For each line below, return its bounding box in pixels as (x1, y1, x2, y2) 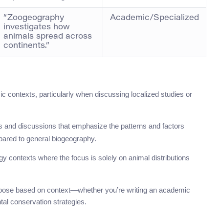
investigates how (3, 23, 70, 31)
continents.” (3, 42, 49, 50)
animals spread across (3, 32, 92, 41)
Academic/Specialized (110, 14, 199, 22)
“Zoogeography (3, 14, 64, 22)
